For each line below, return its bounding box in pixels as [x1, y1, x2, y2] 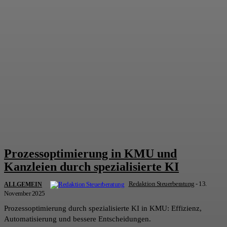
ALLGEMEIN [4, 181, 42, 188]
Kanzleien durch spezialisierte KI [4, 160, 179, 174]
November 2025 [4, 190, 45, 198]
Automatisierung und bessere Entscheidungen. [4, 215, 151, 223]
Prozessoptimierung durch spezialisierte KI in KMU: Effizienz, [4, 204, 202, 213]
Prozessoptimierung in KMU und [4, 147, 177, 161]
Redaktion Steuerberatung [128, 180, 195, 188]
